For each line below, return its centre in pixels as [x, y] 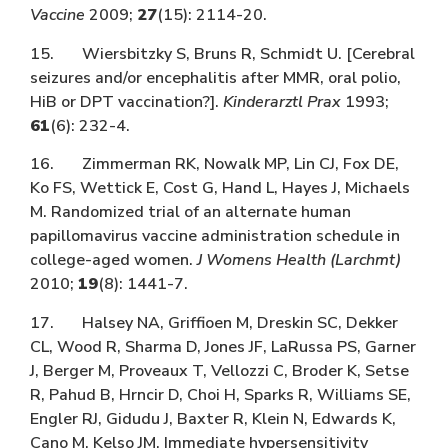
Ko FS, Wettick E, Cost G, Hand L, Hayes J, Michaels [220, 188]
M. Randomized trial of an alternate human [190, 212]
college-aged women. [113, 260]
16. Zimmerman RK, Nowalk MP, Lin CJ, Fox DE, [214, 164]
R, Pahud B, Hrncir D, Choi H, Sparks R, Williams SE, [220, 394]
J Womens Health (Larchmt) [299, 260]
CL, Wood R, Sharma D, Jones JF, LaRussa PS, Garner [223, 346]
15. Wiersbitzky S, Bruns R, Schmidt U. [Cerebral [222, 53]
